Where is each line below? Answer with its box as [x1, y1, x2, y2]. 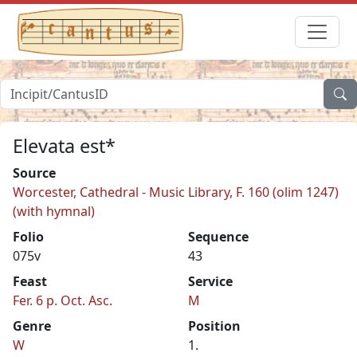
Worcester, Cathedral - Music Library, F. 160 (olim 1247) [13, 182, 339, 201]
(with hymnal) [13, 202, 95, 220]
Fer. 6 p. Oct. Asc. [13, 291, 112, 309]
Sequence [188, 227, 249, 245]
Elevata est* [13, 132, 116, 159]
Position [188, 316, 241, 335]
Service [188, 272, 233, 290]
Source [13, 163, 56, 182]
